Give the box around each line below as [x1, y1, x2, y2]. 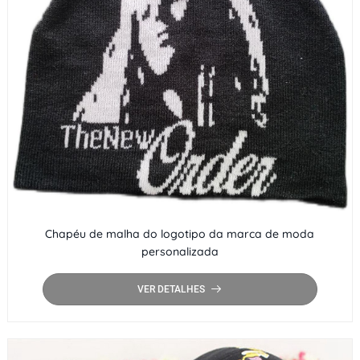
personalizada [141, 243, 219, 259]
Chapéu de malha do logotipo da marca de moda [45, 226, 315, 241]
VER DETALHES [137, 283, 205, 295]
